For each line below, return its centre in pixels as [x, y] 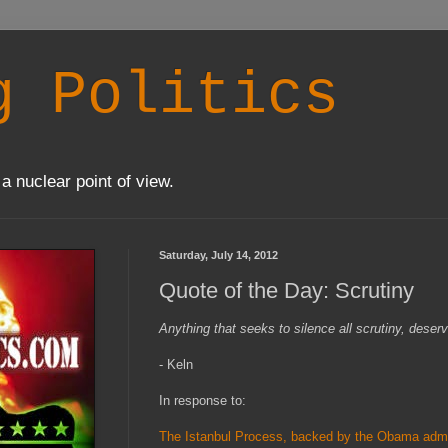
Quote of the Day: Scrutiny [286, 290]
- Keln [176, 365]
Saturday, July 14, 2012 [218, 255]
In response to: [202, 401]
